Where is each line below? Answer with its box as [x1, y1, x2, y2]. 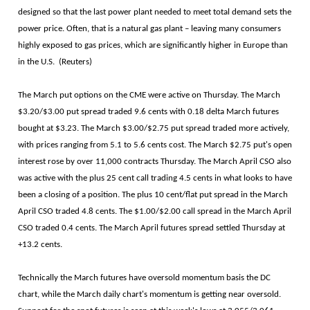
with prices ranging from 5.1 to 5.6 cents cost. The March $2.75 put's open [18, 140, 292, 149]
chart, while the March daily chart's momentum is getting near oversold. [18, 289, 281, 299]
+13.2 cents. [18, 239, 62, 249]
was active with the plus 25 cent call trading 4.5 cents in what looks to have [18, 173, 292, 183]
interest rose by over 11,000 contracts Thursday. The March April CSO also [18, 156, 291, 166]
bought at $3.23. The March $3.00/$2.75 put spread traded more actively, [18, 123, 291, 133]
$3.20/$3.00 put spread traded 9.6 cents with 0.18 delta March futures [18, 107, 279, 116]
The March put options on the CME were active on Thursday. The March [18, 90, 280, 100]
